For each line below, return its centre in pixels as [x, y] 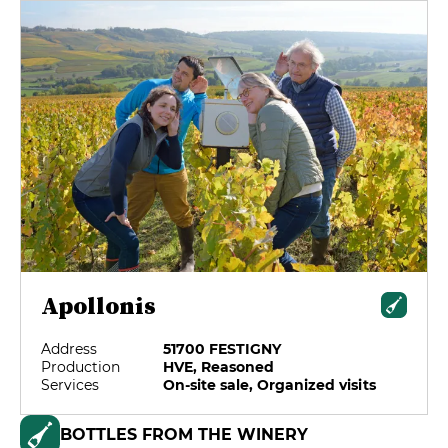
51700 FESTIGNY [222, 348]
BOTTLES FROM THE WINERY [184, 434]
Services [70, 384]
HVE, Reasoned [219, 366]
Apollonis [98, 305]
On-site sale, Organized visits [269, 384]
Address [69, 348]
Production [81, 366]
